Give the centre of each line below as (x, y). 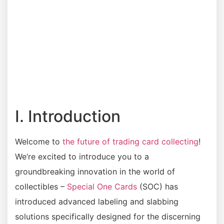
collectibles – (41, 186)
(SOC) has (157, 186)
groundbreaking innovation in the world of (95, 171)
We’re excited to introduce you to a (82, 156)
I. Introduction (68, 116)
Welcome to (39, 141)
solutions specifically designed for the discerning (108, 216)
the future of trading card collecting (130, 141)
